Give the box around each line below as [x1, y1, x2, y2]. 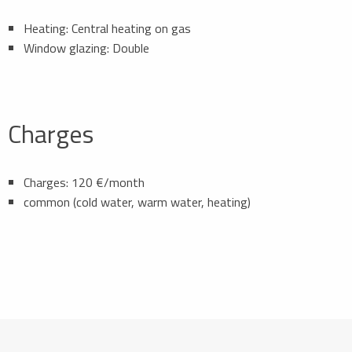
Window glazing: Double [24, 38, 149, 57]
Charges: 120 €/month [24, 172, 145, 192]
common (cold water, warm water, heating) [24, 192, 251, 211]
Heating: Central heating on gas [24, 18, 191, 38]
